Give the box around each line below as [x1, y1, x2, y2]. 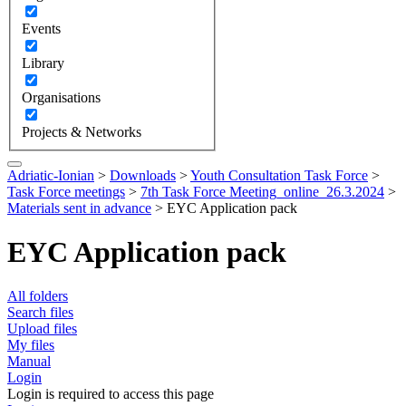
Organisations [22, 89, 101, 105]
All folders [7, 288, 68, 304]
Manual [7, 353, 51, 370]
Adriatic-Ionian [7, 167, 94, 183]
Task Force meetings [7, 183, 125, 199]
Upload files [7, 321, 77, 337]
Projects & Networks [22, 123, 141, 140]
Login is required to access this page [7, 386, 214, 402]
